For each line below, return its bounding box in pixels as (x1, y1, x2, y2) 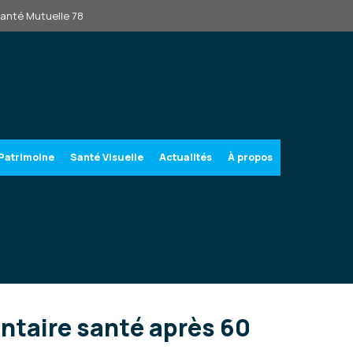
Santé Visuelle (70, 150, 143, 164)
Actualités (159, 150, 212, 164)
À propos (228, 150, 273, 164)
